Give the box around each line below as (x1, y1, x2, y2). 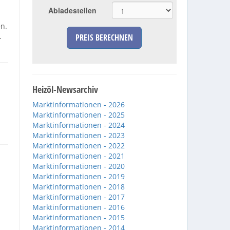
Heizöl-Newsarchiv (32, 83, 98, 95)
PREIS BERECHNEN (75, 31, 133, 43)
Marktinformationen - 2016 (32, 202, 125, 212)
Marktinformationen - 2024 (32, 120, 125, 130)
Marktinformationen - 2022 (32, 140, 125, 150)
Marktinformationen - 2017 (32, 191, 125, 202)
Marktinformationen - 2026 (32, 99, 125, 109)
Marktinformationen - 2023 (32, 130, 125, 140)
